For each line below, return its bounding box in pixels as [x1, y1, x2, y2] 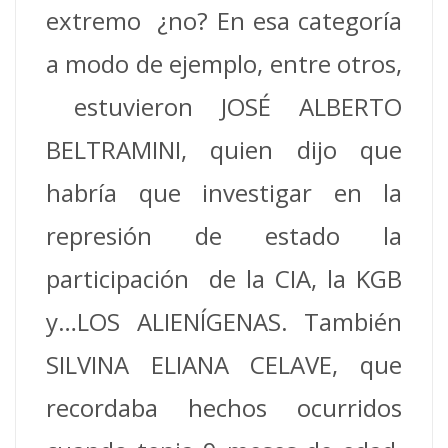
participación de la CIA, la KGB [46, 262, 402, 295]
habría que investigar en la [46, 176, 402, 209]
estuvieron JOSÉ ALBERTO [46, 90, 402, 123]
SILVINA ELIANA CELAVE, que [46, 348, 402, 381]
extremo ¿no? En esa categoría [46, 4, 402, 37]
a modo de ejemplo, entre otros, [46, 47, 402, 80]
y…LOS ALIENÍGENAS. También [46, 305, 402, 338]
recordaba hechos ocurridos [46, 391, 402, 424]
